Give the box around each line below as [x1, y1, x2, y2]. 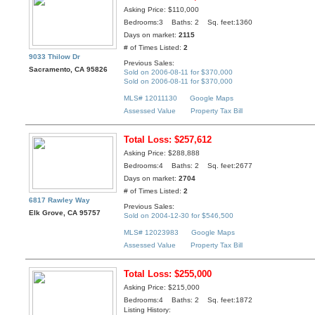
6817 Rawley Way [29, 196, 91, 205]
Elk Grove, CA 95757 [29, 209, 101, 217]
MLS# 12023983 [124, 229, 179, 237]
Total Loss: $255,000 [124, 269, 212, 280]
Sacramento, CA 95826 [29, 65, 108, 74]
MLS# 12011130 [124, 94, 178, 103]
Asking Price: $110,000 [124, 6, 200, 14]
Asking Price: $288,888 [124, 149, 200, 157]
